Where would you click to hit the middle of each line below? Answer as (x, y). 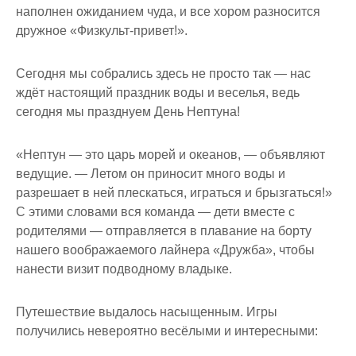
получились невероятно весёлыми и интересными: (167, 331)
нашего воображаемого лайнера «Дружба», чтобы (165, 250)
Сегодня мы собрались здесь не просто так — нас (163, 73)
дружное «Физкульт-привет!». (102, 30)
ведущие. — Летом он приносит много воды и (151, 173)
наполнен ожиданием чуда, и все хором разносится (168, 11)
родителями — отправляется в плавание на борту (164, 230)
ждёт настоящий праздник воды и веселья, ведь (158, 92)
